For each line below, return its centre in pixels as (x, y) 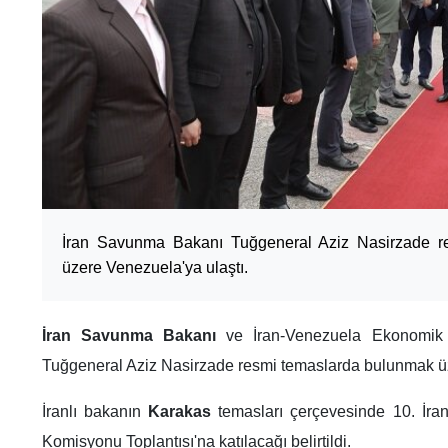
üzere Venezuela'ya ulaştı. (155, 268)
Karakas (183, 412)
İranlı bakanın (95, 412)
